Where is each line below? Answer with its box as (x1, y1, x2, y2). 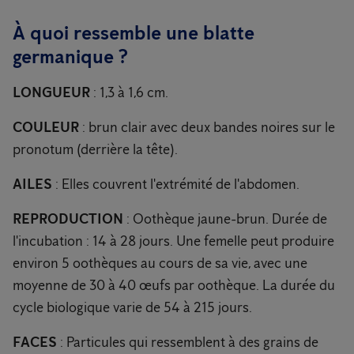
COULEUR (13, 119, 79, 136)
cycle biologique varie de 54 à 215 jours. (13, 299, 252, 316)
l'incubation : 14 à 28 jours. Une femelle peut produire (13, 232, 334, 250)
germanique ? (13, 45, 128, 68)
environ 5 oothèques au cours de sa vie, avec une (13, 254, 307, 272)
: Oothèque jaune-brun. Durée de (123, 210, 327, 228)
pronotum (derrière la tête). (13, 141, 178, 158)
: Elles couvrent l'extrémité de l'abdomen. (55, 175, 299, 193)
